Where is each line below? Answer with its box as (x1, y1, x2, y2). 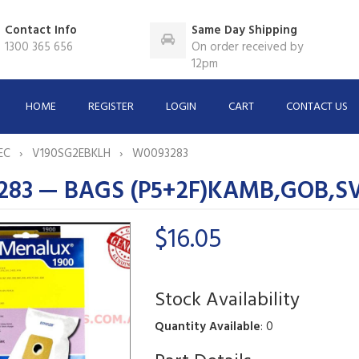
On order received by (192, 38, 304, 57)
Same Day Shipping (192, 21, 298, 40)
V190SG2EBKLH (31, 143, 114, 163)
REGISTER (88, 97, 135, 116)
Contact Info (5, 21, 78, 40)
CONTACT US (286, 97, 349, 116)
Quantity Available (154, 317, 260, 337)
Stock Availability (154, 284, 300, 316)
